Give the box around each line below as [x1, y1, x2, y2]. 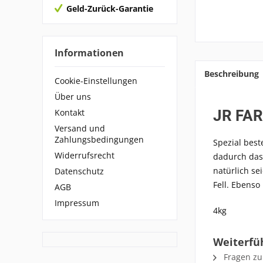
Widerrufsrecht [55, 150, 114, 161]
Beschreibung [204, 68, 259, 79]
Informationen [55, 46, 124, 59]
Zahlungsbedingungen [55, 134, 144, 146]
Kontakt [55, 107, 85, 119]
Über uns [55, 91, 91, 103]
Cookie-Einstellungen [55, 75, 137, 87]
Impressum [55, 197, 99, 209]
